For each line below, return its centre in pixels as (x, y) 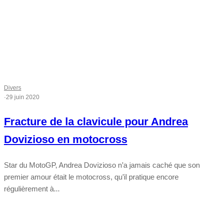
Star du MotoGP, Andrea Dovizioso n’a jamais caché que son (102, 165)
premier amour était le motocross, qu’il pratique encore (91, 177)
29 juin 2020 (23, 97)
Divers (13, 88)
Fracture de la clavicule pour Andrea (96, 122)
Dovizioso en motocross (66, 140)
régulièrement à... (32, 189)
